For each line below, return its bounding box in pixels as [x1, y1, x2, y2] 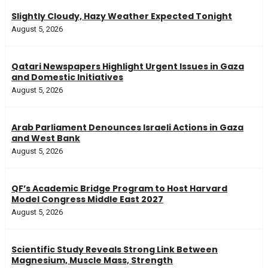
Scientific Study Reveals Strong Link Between [11, 243, 218, 256]
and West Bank [11, 132, 80, 145]
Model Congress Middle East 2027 [11, 193, 163, 206]
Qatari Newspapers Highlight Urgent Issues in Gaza [11, 60, 244, 73]
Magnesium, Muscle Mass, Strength [11, 254, 173, 267]
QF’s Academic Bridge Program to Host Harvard [11, 182, 227, 195]
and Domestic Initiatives [11, 71, 123, 84]
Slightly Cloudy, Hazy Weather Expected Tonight [11, 10, 232, 23]
